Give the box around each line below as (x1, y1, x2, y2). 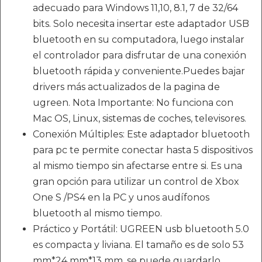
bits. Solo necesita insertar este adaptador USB (33, 18, 249, 29)
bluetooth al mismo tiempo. (33, 208, 162, 219)
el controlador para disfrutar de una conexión (33, 50, 246, 61)
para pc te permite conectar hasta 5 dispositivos (33, 144, 253, 156)
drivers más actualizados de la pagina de (33, 81, 220, 92)
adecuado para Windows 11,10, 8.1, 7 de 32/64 (33, 2, 238, 13)
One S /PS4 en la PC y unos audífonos (33, 192, 209, 203)
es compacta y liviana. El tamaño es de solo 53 (33, 239, 244, 250)
